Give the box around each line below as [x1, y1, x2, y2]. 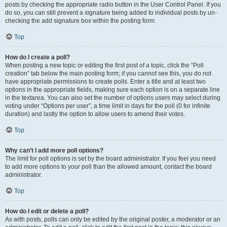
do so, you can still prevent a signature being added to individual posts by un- [5, 9, 217, 16]
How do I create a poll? [5, 54, 70, 61]
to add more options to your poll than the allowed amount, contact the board [5, 163, 212, 170]
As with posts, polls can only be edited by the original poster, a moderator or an [5, 216, 220, 223]
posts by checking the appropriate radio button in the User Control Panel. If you [5, 1, 221, 8]
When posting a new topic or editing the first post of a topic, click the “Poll [5, 62, 204, 69]
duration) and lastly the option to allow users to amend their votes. [5, 110, 185, 118]
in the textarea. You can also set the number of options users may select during [5, 94, 220, 101]
